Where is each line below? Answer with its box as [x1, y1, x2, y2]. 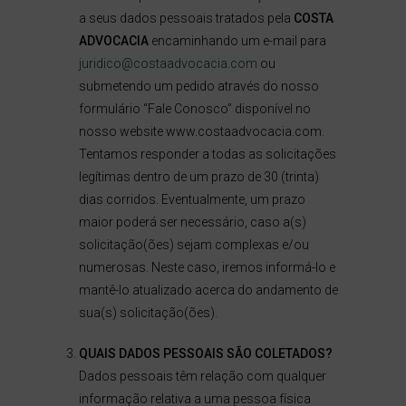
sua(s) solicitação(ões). [78, 305, 217, 320]
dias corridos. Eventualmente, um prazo [78, 192, 305, 207]
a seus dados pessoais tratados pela [78, 11, 294, 25]
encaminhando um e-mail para [148, 34, 326, 48]
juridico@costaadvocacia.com [78, 56, 257, 71]
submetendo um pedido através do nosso [78, 79, 319, 93]
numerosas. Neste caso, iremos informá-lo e [78, 260, 335, 275]
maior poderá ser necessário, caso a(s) [78, 215, 306, 229]
